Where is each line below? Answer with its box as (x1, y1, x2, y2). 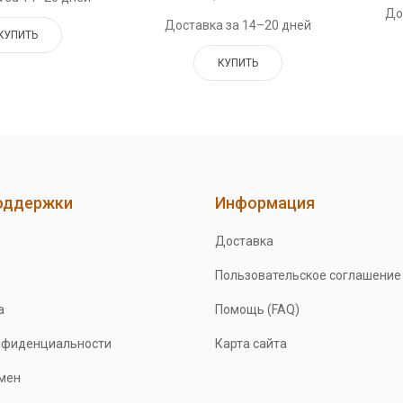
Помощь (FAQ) (214, 302, 300, 318)
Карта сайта (214, 336, 287, 352)
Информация (214, 193, 315, 213)
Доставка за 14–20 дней (165, 18, 312, 33)
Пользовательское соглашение (214, 268, 401, 283)
